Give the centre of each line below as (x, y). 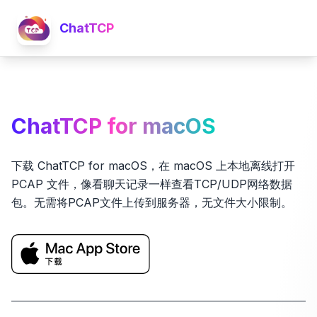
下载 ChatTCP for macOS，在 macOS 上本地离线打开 (153, 166)
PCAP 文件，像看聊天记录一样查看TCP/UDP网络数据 (152, 184)
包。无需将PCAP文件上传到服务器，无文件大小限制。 (152, 202)
